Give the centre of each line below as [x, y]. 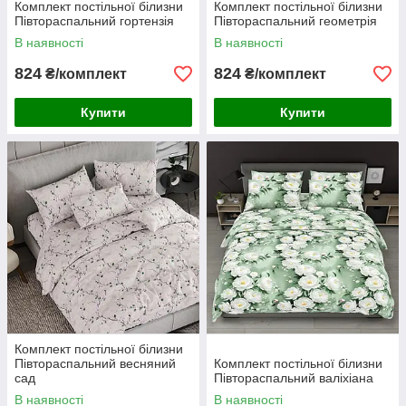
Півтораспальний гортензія [94, 21]
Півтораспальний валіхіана [294, 378]
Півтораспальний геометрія [295, 21]
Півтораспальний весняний [95, 364]
